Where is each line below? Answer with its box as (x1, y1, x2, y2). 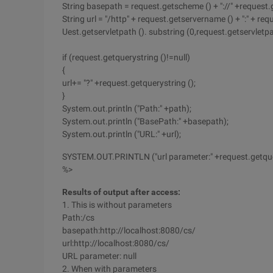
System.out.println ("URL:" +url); (62, 129, 181, 139)
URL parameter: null (62, 251, 136, 261)
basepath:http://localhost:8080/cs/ (62, 225, 196, 235)
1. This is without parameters (62, 200, 172, 210)
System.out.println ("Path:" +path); (62, 104, 191, 113)
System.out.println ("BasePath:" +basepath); (62, 116, 229, 126)
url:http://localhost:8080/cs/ (62, 238, 169, 248)
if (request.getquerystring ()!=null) (62, 52, 190, 62)
